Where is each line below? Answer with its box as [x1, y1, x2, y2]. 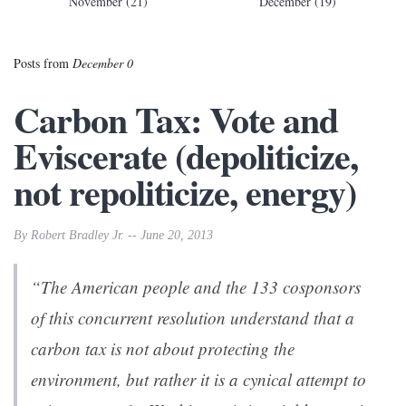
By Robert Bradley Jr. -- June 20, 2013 [14, 227, 213, 243]
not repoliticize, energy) [14, 165, 356, 219]
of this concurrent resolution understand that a [31, 306, 354, 330]
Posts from [14, 54, 72, 72]
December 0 [72, 54, 133, 72]
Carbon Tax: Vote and [14, 92, 338, 147]
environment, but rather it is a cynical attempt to [31, 368, 366, 391]
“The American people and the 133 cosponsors [31, 275, 361, 299]
